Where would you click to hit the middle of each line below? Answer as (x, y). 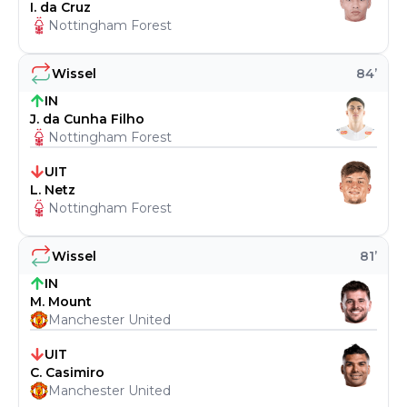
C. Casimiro (67, 372)
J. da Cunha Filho (87, 119)
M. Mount (61, 302)
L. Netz (53, 190)
